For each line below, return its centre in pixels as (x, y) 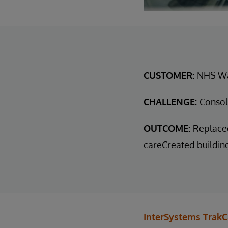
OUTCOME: (168, 128)
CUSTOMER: (170, 75)
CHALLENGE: (172, 102)
